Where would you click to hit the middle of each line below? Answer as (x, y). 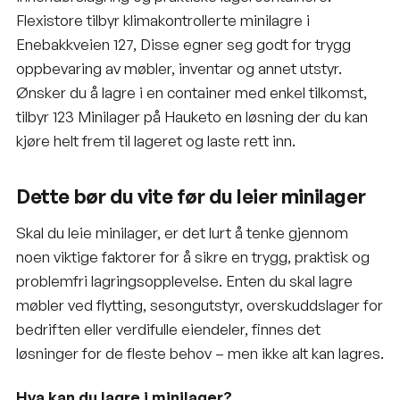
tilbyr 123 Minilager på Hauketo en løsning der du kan (192, 116)
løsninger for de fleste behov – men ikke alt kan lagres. (200, 353)
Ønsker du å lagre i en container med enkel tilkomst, (192, 92)
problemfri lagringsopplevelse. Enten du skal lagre (184, 280)
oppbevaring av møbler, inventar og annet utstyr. (179, 68)
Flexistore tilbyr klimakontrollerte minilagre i (163, 20)
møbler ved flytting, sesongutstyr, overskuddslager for (200, 304)
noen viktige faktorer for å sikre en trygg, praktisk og (193, 256)
